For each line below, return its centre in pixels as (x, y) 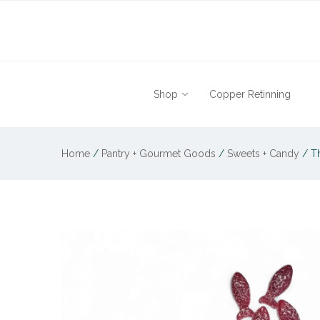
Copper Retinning (250, 94)
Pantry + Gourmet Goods (159, 154)
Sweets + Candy (264, 154)
